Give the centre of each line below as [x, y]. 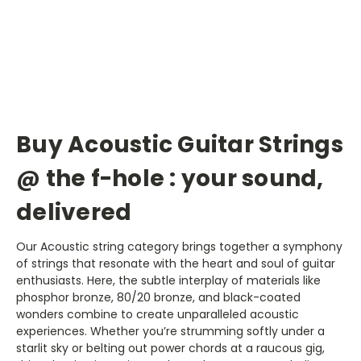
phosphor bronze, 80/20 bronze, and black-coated [158, 297]
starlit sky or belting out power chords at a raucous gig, [170, 348]
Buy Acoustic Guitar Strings [180, 144]
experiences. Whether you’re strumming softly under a [170, 331]
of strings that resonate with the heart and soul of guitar [176, 263]
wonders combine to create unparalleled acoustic [158, 314]
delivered [74, 212]
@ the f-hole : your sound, [170, 178]
